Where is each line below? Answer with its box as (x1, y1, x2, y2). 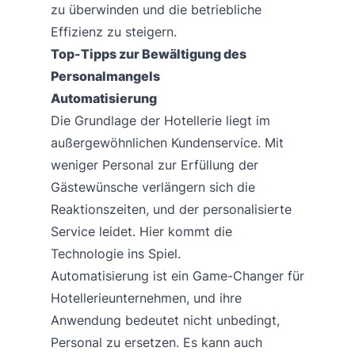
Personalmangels (51, 67, 160, 84)
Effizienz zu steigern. (51, 23, 177, 40)
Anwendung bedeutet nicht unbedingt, (51, 311, 280, 328)
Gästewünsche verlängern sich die (51, 178, 255, 195)
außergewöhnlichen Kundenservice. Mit (51, 134, 284, 151)
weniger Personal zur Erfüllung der (51, 156, 258, 173)
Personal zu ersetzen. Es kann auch (51, 334, 262, 350)
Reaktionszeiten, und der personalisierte (51, 200, 292, 217)
